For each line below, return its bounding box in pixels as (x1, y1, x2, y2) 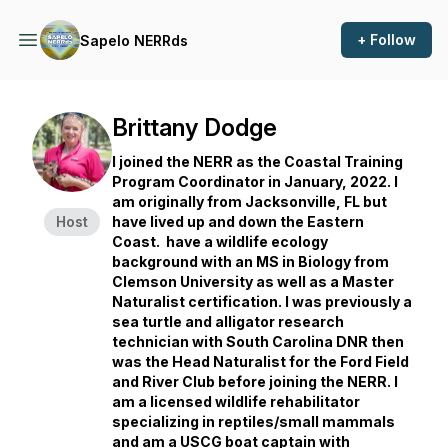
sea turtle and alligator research (112, 313, 344, 330)
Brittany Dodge (112, 113, 277, 142)
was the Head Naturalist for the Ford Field (112, 353, 409, 370)
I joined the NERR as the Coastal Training (112, 153, 403, 170)
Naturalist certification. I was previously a (112, 293, 412, 310)
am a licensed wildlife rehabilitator (112, 393, 360, 410)
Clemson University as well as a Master (112, 273, 394, 290)
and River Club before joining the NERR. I (112, 373, 398, 390)
